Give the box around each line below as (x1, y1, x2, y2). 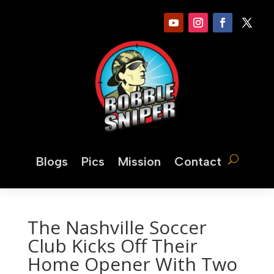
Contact (174, 154, 221, 169)
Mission (117, 154, 161, 169)
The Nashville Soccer (27, 215, 207, 240)
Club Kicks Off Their (27, 233, 198, 258)
